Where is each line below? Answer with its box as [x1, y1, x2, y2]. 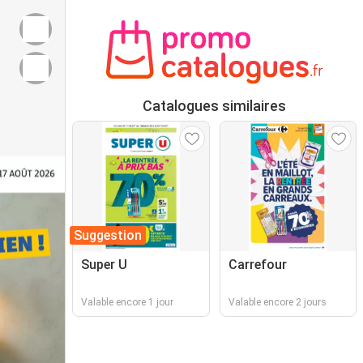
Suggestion [74, 228, 142, 243]
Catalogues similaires [143, 97, 286, 114]
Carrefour [228, 257, 287, 272]
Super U [81, 257, 127, 272]
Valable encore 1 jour [81, 297, 173, 308]
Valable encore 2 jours [228, 297, 327, 308]
